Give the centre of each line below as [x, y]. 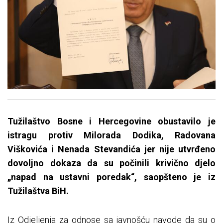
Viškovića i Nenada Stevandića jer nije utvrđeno [111, 149]
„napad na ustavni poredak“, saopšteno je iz [111, 177]
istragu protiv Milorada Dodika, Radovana [111, 135]
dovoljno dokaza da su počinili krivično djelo [111, 163]
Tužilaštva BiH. [38, 191]
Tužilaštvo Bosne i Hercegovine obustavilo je [111, 121]
